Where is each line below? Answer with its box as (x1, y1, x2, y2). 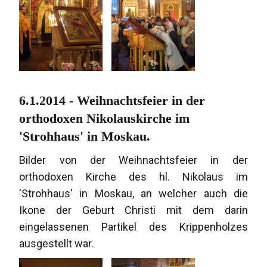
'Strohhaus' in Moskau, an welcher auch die (19, 187, 248, 200)
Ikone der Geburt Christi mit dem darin (19, 204, 248, 217)
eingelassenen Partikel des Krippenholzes (19, 221, 248, 234)
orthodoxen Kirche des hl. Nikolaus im (19, 170, 248, 184)
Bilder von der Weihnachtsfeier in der (19, 154, 248, 167)
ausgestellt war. (19, 237, 94, 250)
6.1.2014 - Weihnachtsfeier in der (19, 93, 206, 108)
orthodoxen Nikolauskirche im (19, 111, 190, 126)
